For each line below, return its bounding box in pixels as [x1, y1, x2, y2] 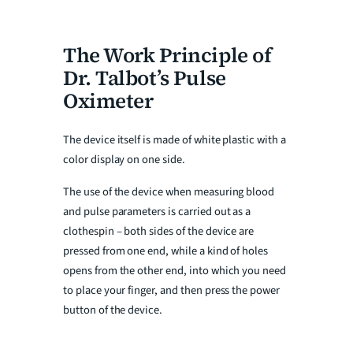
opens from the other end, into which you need [63, 262, 287, 280]
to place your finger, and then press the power [63, 282, 280, 299]
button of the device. [63, 302, 163, 319]
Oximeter [63, 87, 154, 116]
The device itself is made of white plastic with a [63, 131, 286, 148]
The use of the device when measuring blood [63, 184, 275, 201]
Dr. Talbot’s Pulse [63, 64, 226, 93]
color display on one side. [63, 150, 185, 168]
